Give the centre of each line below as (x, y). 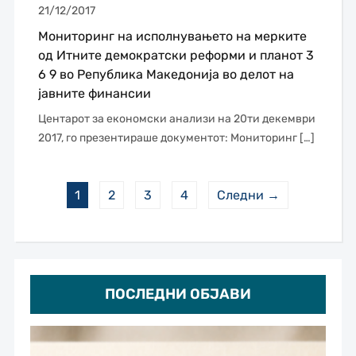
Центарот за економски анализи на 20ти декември (176, 119)
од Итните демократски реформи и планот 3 (176, 56)
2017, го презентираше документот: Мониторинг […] (176, 138)
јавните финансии (94, 94)
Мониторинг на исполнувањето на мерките (172, 37)
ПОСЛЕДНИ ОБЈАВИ (178, 294)
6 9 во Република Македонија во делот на (166, 75)
